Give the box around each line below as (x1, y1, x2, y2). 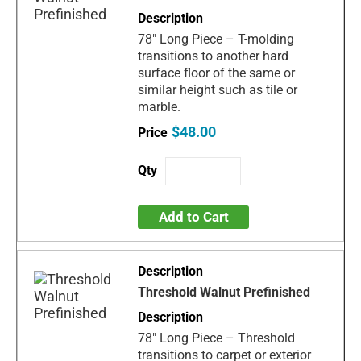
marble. (138, 98, 181, 114)
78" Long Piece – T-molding (138, 31, 295, 47)
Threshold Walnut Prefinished (138, 284, 311, 300)
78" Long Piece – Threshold (138, 330, 296, 346)
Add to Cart (158, 208, 229, 225)
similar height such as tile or (138, 81, 298, 98)
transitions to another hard (138, 48, 289, 64)
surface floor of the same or (138, 64, 296, 81)
